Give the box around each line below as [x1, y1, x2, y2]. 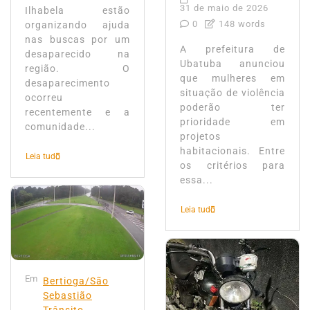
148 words [216, 19, 266, 30]
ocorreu [25, 92, 63, 104]
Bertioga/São [43, 275, 109, 287]
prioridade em [180, 116, 285, 129]
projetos [180, 131, 221, 143]
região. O [25, 63, 130, 75]
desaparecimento [25, 77, 110, 90]
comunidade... [25, 121, 95, 134]
